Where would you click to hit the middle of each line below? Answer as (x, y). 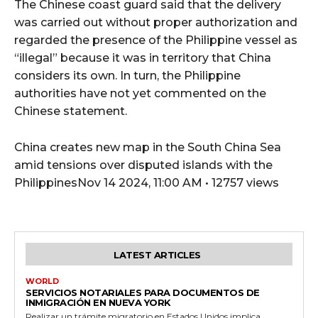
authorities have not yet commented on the (140, 93)
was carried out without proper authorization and (156, 22)
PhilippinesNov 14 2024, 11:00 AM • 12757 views (147, 182)
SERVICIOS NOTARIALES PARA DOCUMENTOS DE (143, 292)
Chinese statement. (71, 111)
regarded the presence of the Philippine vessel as (156, 40)
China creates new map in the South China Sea (148, 147)
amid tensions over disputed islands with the (143, 165)
